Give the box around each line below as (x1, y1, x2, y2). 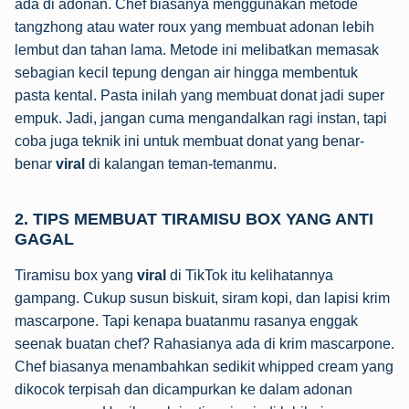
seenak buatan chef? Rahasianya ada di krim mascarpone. (15, 335, 394, 351)
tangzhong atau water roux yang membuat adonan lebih (15, 18, 374, 35)
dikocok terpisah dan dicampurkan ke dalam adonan (15, 381, 352, 397)
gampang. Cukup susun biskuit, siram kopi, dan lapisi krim (15, 289, 390, 306)
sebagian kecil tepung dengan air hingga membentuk (15, 64, 358, 80)
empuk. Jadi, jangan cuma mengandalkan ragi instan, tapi (15, 110, 387, 126)
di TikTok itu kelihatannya (166, 267, 333, 283)
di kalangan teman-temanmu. (85, 155, 277, 172)
